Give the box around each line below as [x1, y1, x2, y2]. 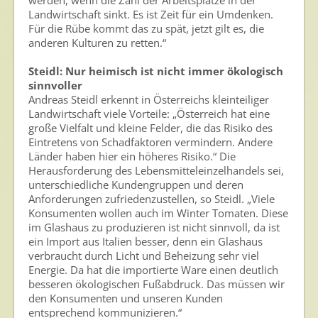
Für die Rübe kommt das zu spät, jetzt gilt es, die [28, 21, 264, 35]
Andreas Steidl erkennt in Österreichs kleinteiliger [28, 92, 269, 106]
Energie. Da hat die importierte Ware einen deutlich [28, 263, 278, 277]
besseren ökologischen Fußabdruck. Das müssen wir [28, 277, 285, 291]
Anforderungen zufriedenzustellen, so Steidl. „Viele [28, 192, 275, 206]
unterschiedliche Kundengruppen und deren [28, 177, 243, 192]
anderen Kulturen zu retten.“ [28, 35, 166, 50]
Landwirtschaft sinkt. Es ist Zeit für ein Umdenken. [28, 7, 273, 21]
